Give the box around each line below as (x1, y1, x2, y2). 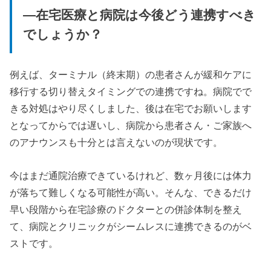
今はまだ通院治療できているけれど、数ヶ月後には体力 (10, 169, 252, 181)
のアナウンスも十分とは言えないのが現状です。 (10, 137, 223, 148)
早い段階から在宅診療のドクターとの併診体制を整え (10, 203, 243, 215)
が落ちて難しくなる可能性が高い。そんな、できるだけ (10, 186, 252, 198)
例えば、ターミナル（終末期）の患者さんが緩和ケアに (10, 69, 252, 80)
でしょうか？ (22, 27, 102, 42)
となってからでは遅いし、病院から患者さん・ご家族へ (10, 120, 252, 131)
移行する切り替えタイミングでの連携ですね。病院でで (10, 86, 252, 97)
